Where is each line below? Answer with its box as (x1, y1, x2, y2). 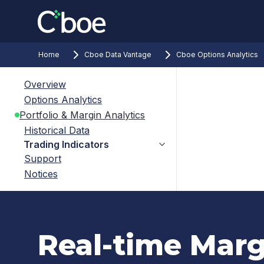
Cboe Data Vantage (84, 50, 151, 59)
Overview (24, 78, 66, 90)
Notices (24, 168, 58, 180)
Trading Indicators (24, 138, 109, 150)
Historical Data (24, 124, 90, 136)
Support (24, 153, 61, 164)
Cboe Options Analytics (176, 50, 258, 59)
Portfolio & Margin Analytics (19, 109, 145, 121)
